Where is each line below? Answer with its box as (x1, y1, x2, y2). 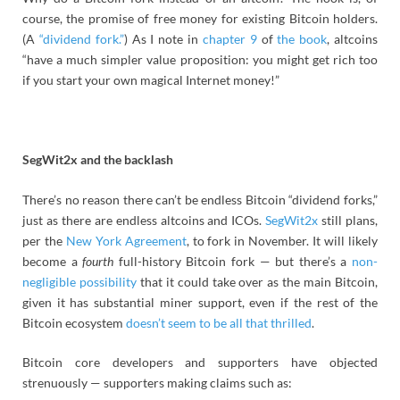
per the (22, 232, 66, 248)
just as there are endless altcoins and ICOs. (22, 212, 266, 228)
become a (22, 253, 83, 269)
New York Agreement (65, 232, 187, 248)
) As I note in (123, 30, 203, 46)
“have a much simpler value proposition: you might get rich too (22, 51, 378, 67)
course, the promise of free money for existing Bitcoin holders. (22, 10, 378, 26)
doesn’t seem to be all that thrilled (126, 314, 312, 330)
